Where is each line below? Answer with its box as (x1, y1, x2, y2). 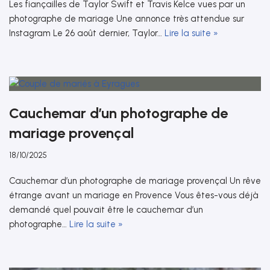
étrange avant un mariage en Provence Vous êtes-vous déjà (9, 189, 259, 201)
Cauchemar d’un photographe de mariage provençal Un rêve (9, 175, 261, 186)
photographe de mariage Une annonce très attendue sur (9, 13, 244, 24)
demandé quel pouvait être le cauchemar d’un (9, 204, 203, 215)
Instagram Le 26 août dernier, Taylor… (9, 27, 165, 39)
